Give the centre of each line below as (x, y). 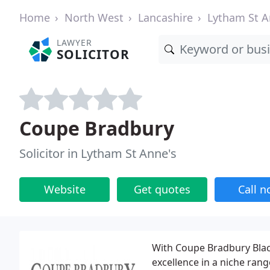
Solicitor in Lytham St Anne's (98, 153)
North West (94, 17)
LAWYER (75, 42)
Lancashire (165, 17)
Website (64, 189)
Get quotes (162, 189)
